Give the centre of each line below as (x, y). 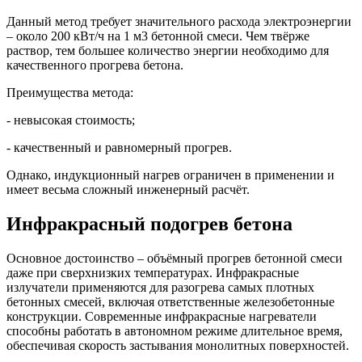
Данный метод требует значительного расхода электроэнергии (179, 22)
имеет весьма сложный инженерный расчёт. (128, 190)
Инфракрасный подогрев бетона (149, 224)
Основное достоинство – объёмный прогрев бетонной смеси (175, 259)
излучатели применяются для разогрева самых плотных (160, 288)
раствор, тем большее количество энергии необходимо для (168, 51)
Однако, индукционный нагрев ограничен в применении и (170, 175)
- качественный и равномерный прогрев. (119, 148)
